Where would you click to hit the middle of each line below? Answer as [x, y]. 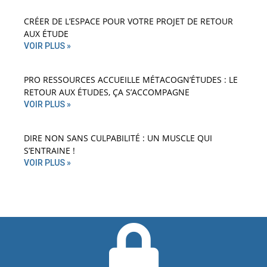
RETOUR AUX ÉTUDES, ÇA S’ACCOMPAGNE [107, 92]
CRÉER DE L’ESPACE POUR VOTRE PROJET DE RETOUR [128, 21]
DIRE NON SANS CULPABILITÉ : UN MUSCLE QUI [118, 138]
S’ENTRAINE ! [49, 151]
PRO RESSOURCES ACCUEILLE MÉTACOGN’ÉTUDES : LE [131, 80]
